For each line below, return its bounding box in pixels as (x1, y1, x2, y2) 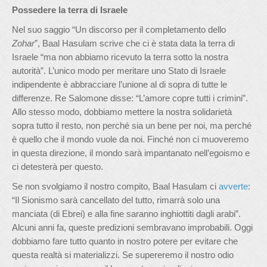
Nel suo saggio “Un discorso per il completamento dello (12, 24, 226, 35)
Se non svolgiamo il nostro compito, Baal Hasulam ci (12, 181, 219, 191)
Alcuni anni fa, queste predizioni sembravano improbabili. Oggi (12, 222, 253, 232)
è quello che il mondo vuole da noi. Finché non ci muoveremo (12, 134, 249, 144)
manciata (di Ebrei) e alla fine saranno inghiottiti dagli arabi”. (12, 209, 241, 219)
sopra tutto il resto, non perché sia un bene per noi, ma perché (12, 120, 252, 131)
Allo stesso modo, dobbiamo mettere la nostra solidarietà (12, 107, 232, 117)
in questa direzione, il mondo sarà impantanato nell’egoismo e (12, 148, 250, 158)
